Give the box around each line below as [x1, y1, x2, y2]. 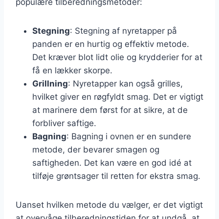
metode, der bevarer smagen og [32, 144, 159, 154]
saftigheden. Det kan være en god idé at [32, 157, 192, 168]
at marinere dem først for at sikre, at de [32, 105, 188, 115]
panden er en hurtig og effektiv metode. [32, 39, 189, 49]
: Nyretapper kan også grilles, [68, 78, 183, 88]
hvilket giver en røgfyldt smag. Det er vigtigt [32, 91, 203, 102]
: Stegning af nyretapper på [70, 25, 177, 36]
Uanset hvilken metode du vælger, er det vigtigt [16, 199, 203, 210]
